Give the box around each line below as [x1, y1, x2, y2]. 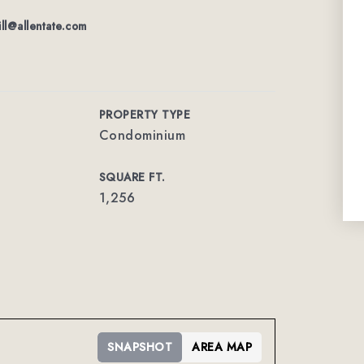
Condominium [98, 126, 186, 145]
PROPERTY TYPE [98, 106, 191, 123]
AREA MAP [192, 339, 253, 355]
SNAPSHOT [107, 339, 173, 355]
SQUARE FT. [98, 169, 166, 185]
